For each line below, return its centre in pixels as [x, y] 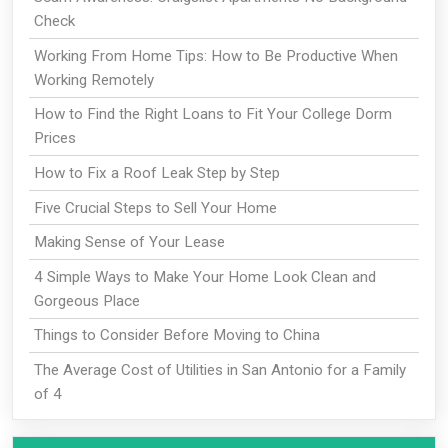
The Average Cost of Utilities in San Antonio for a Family [219, 370]
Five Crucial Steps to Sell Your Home [155, 207]
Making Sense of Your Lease [129, 242]
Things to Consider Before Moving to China [176, 335]
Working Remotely [93, 79]
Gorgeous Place [86, 300]
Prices [54, 138]
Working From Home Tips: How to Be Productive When [215, 55]
